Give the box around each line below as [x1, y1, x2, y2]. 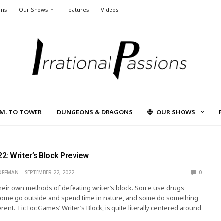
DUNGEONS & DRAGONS [57, 107, 133, 116]
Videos [101, 6, 119, 13]
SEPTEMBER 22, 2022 [24, 169, 74, 176]
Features [65, 6, 89, 13]
